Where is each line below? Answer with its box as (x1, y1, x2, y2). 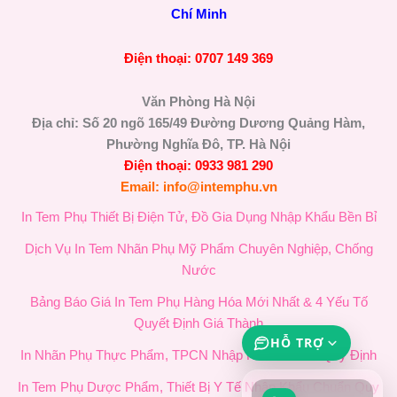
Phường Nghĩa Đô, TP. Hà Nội (106, 137, 291, 152)
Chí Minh (170, 7, 227, 22)
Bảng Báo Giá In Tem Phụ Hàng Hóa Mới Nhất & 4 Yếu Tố (29, 295, 368, 310)
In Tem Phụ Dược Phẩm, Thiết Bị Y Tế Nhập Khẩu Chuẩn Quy (18, 380, 379, 395)
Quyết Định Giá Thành (134, 316, 263, 331)
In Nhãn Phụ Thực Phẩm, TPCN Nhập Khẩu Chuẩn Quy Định (20, 348, 377, 363)
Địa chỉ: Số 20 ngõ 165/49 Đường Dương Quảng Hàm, (32, 116, 365, 131)
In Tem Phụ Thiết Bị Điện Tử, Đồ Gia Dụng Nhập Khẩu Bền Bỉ (20, 210, 377, 225)
